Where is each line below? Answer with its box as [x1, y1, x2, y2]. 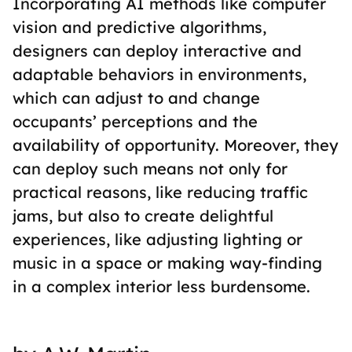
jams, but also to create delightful [13, 206, 273, 225]
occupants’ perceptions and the [13, 112, 258, 131]
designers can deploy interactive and [13, 41, 302, 60]
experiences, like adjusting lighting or [13, 229, 302, 249]
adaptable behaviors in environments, [13, 64, 306, 84]
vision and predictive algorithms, [13, 17, 266, 37]
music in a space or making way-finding [13, 253, 322, 273]
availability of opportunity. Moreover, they [13, 135, 339, 155]
